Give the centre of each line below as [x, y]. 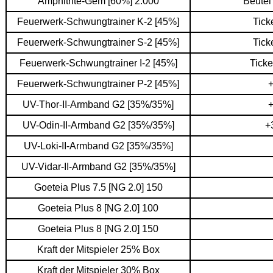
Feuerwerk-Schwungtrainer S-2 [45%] [98, 42]
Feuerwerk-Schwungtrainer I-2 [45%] [98, 63]
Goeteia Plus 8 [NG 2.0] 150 [98, 229]
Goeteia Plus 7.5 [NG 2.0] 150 [98, 187]
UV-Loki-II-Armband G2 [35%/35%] [98, 146]
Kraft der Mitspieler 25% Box [98, 250]
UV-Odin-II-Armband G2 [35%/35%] [98, 125]
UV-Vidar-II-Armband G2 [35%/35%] [98, 167]
